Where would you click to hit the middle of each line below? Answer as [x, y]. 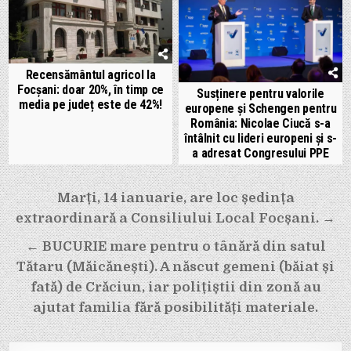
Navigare [54, 197]
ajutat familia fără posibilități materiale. [175, 307]
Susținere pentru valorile [261, 93]
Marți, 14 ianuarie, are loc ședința [175, 197]
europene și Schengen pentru [261, 108]
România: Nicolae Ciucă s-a [261, 123]
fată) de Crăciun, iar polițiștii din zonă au [175, 287]
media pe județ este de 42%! [90, 104]
